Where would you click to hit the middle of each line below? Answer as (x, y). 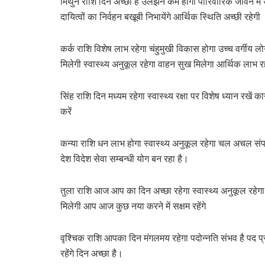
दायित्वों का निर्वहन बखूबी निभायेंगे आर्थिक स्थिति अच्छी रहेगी (160, 16)
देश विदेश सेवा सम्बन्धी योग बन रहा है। (125, 158)
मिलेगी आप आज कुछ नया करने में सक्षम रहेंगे (133, 205)
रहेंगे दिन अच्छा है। (92, 253)
